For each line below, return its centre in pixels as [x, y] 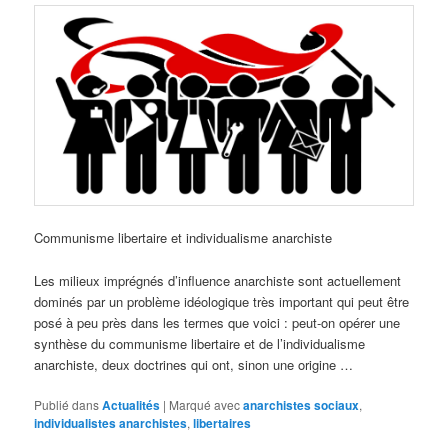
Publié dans [67, 404]
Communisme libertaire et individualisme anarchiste [183, 238]
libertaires [222, 422]
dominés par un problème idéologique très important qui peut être [222, 301]
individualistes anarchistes [111, 422]
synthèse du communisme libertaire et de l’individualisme [200, 343]
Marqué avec [205, 404]
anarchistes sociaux [301, 404]
